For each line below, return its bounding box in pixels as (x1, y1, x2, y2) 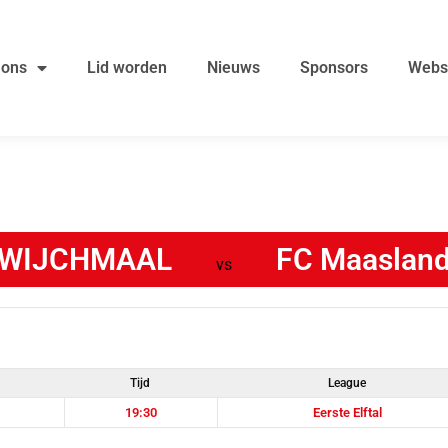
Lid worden (86, 58, 167, 78)
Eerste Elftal (313, 405, 383, 421)
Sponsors (299, 58, 368, 78)
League (328, 376, 367, 391)
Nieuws (206, 58, 260, 78)
